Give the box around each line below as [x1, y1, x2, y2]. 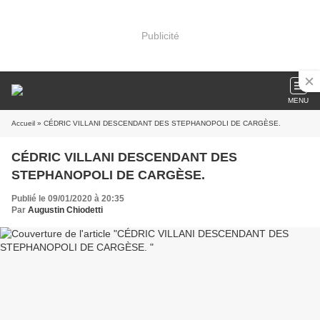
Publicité [141, 29, 179, 41]
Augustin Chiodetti [28, 205, 103, 215]
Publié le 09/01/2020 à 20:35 [11, 194, 124, 204]
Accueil [11, 119, 35, 127]
